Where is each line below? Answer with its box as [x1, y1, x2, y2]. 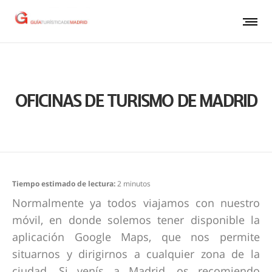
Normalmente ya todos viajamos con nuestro [12, 195, 260, 210]
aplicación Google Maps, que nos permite [12, 229, 260, 244]
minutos [123, 178, 151, 189]
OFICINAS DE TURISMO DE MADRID [15, 90, 257, 111]
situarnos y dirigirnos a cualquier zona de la [12, 246, 260, 261]
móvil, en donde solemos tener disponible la [12, 212, 260, 227]
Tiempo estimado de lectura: [12, 178, 117, 189]
